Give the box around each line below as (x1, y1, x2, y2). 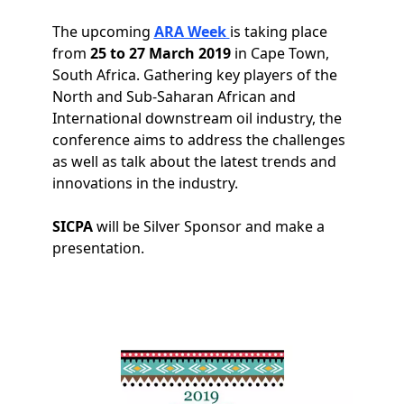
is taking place (229, 22, 327, 41)
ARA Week (153, 22, 226, 41)
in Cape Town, (234, 43, 329, 63)
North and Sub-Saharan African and (51, 87, 296, 106)
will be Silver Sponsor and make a (96, 216, 325, 236)
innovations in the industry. (51, 173, 238, 193)
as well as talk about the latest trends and (51, 151, 336, 171)
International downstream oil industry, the (51, 108, 342, 128)
